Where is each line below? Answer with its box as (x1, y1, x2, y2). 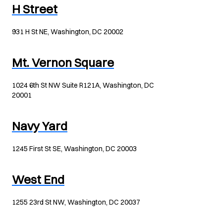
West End (12, 172, 64, 187)
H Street (12, 1, 57, 16)
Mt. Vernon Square (12, 55, 114, 70)
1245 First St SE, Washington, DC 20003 (12, 144, 137, 153)
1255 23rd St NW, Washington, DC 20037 (12, 198, 140, 207)
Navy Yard (12, 118, 67, 133)
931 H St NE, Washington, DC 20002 (12, 27, 123, 36)
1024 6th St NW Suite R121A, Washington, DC (12, 81, 154, 90)
